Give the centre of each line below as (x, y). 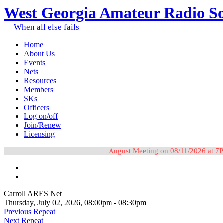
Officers (37, 107)
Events (35, 62)
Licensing (39, 134)
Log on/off (41, 116)
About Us (39, 54)
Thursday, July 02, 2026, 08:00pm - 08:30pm (75, 202)
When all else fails (47, 27)
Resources (40, 80)
